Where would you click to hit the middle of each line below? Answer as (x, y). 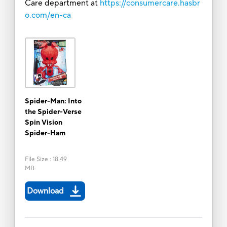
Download (45, 191)
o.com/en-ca (48, 15)
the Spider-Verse (53, 112)
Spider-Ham (45, 133)
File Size (36, 159)
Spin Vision (43, 122)
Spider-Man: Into (53, 101)
